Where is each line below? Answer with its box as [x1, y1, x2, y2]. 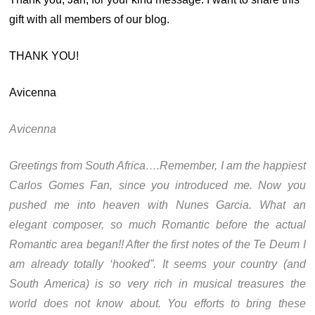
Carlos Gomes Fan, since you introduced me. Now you [9, 179, 306, 191]
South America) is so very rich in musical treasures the [9, 278, 306, 290]
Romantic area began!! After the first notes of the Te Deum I [9, 238, 306, 250]
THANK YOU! [9, 50, 79, 62]
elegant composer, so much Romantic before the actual [9, 219, 306, 231]
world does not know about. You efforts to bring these [9, 297, 306, 309]
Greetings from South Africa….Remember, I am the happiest [9, 160, 306, 172]
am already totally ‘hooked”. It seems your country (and [9, 258, 306, 270]
